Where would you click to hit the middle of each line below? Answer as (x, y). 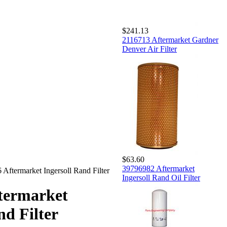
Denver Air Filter (149, 49)
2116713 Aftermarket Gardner (170, 40)
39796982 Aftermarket (158, 168)
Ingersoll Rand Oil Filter (161, 178)
